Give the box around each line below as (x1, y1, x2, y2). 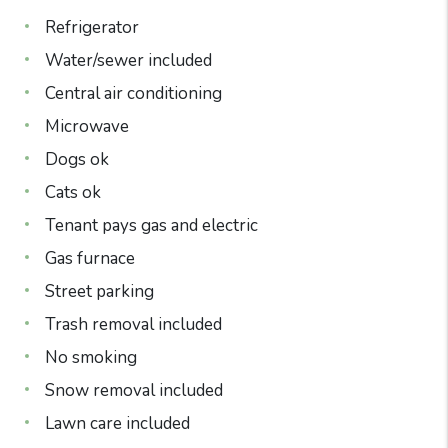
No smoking (44, 345, 137, 369)
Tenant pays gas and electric (44, 213, 258, 237)
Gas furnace (44, 246, 135, 270)
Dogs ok (44, 147, 109, 171)
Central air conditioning (44, 81, 222, 105)
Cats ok (44, 180, 101, 204)
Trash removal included (44, 312, 222, 336)
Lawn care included (44, 411, 190, 435)
